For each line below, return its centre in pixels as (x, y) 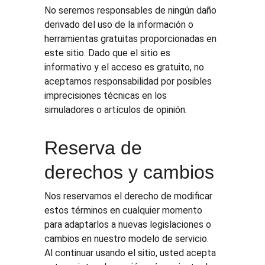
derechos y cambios (130, 172)
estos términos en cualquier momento (125, 210)
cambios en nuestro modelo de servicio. (128, 239)
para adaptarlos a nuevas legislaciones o (129, 224)
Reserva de (96, 148)
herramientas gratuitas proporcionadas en (132, 39)
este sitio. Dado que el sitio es (109, 53)
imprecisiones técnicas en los (107, 96)
